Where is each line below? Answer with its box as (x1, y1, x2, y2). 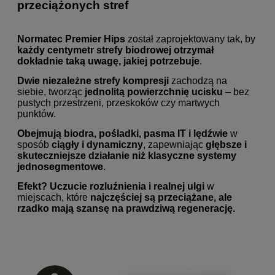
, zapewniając (143, 139, 206, 150)
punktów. (17, 108, 56, 119)
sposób (17, 139, 52, 150)
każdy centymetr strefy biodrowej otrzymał (17, 44, 214, 55)
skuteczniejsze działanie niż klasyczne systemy (17, 150, 236, 161)
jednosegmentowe (17, 161, 103, 172)
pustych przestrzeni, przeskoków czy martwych (17, 97, 220, 108)
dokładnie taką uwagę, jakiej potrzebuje (17, 55, 199, 66)
